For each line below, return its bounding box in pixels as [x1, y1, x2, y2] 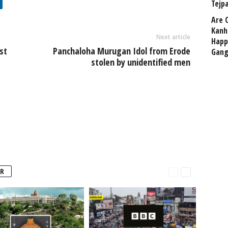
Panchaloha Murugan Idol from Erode [52, 45, 190, 57]
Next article [156, 33, 190, 41]
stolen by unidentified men [91, 56, 190, 68]
